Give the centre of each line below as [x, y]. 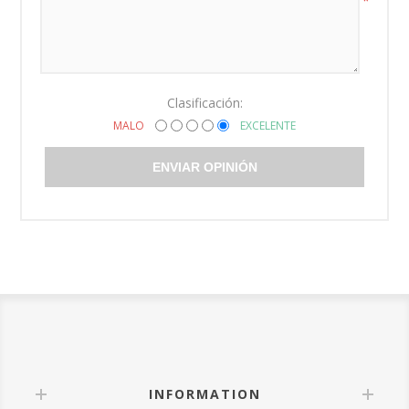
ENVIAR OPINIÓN [204, 168]
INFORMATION [204, 394]
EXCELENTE [268, 126]
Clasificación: [204, 102]
